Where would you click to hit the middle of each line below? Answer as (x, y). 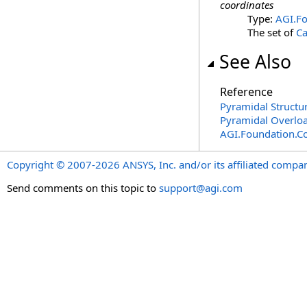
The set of (272, 32)
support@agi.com (201, 188)
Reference (246, 92)
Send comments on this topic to (83, 188)
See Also (255, 62)
